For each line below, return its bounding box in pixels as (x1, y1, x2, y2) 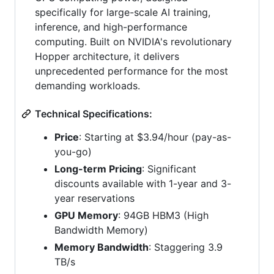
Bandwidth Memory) (54, 223, 148, 236)
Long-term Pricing (54, 162, 142, 175)
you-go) (54, 145, 92, 158)
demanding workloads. (35, 79, 140, 92)
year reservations (54, 191, 135, 204)
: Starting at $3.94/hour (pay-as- (79, 130, 231, 143)
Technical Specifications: (35, 107, 152, 120)
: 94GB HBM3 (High (118, 209, 209, 221)
